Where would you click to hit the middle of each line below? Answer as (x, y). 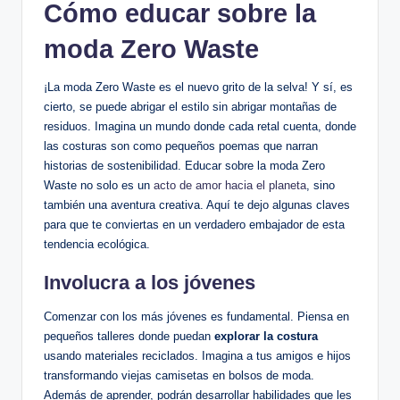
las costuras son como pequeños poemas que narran (181, 146)
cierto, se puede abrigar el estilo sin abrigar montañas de (190, 106)
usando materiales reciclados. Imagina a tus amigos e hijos (197, 355)
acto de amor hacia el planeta (230, 185)
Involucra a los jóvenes (150, 282)
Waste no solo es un (99, 185)
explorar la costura (266, 336)
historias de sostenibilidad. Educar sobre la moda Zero (184, 165)
